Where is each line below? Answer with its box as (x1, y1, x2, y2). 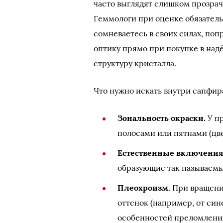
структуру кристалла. (94, 58, 177, 68)
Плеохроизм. (117, 183, 171, 193)
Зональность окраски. (117, 113, 206, 123)
